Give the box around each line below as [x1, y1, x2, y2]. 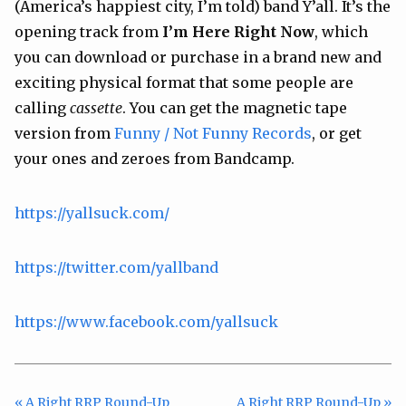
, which [314, 23, 368, 41]
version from [14, 124, 114, 142]
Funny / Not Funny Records [114, 124, 312, 142]
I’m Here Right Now [162, 23, 314, 41]
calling [14, 99, 70, 117]
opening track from [14, 23, 162, 41]
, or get [312, 124, 362, 142]
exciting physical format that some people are [14, 73, 353, 92]
